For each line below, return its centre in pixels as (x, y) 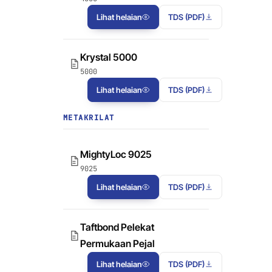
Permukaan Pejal (117, 244)
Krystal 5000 (109, 57)
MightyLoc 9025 (116, 155)
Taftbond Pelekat (117, 227)
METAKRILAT (89, 118)
